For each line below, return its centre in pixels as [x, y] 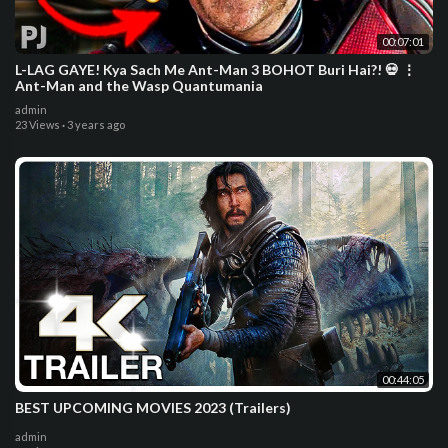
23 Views [37, 124]
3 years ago [96, 124]
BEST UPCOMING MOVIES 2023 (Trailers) [153, 407]
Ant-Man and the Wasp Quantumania [139, 85]
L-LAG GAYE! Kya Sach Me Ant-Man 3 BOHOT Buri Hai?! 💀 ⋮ [215, 69]
